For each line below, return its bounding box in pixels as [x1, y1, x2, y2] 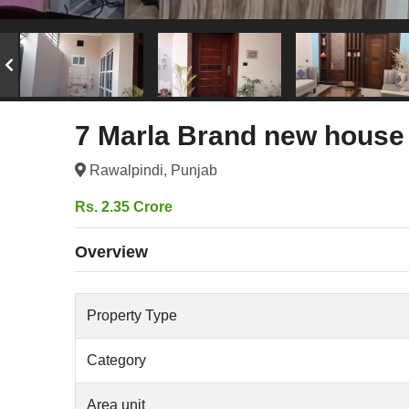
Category [87, 351, 147, 368]
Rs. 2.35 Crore [75, 198, 173, 215]
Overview [75, 242, 149, 261]
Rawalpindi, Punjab [86, 162, 218, 178]
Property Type [87, 307, 178, 323]
